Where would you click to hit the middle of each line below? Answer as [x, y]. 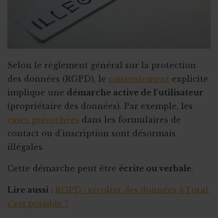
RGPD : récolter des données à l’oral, [133, 190]
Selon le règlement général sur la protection [102, 65]
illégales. [26, 147]
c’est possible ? [38, 204]
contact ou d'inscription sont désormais [91, 134]
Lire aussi [28, 190]
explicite [189, 79]
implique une [37, 93]
